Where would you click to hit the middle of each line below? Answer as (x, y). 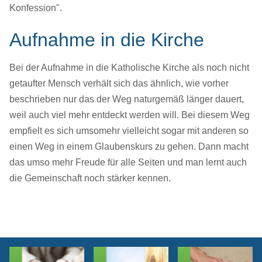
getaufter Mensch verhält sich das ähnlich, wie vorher (119, 84)
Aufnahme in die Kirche (107, 40)
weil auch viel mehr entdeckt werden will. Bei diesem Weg (130, 115)
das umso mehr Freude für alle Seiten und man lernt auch (128, 163)
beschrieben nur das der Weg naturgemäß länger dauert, (127, 99)
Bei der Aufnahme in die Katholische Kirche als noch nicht (129, 68)
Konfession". (36, 8)
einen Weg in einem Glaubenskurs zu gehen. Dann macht (129, 147)
